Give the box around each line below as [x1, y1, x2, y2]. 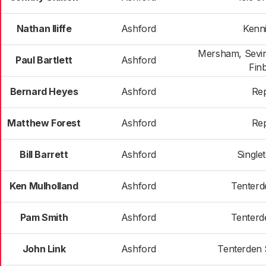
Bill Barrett [20, 148, 68, 160]
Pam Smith [20, 211, 68, 223]
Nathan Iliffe [16, 23, 72, 34]
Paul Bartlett [15, 54, 72, 66]
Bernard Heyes [9, 85, 78, 97]
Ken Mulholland [9, 180, 78, 192]
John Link [22, 243, 66, 255]
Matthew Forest [7, 117, 81, 129]
